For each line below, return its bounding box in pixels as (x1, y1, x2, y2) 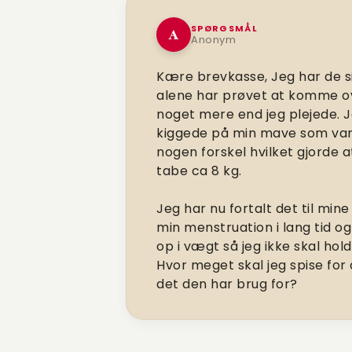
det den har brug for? (156, 275, 298, 293)
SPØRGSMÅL (191, 21, 258, 35)
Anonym (191, 31, 236, 47)
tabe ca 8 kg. (156, 162, 242, 180)
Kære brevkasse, (156, 68, 271, 86)
